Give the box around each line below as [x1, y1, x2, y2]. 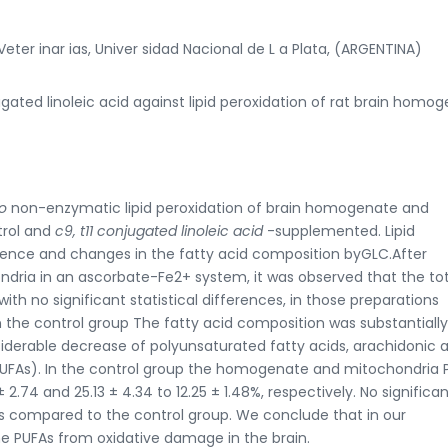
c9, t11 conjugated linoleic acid [55, 220, 267, 241]
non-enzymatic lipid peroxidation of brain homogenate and [11, 197, 429, 218]
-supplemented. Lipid [267, 220, 415, 241]
